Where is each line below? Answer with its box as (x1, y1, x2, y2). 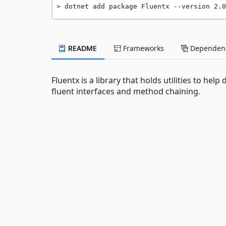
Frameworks (121, 43, 164, 53)
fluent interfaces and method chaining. (51, 86, 200, 97)
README (66, 43, 97, 53)
